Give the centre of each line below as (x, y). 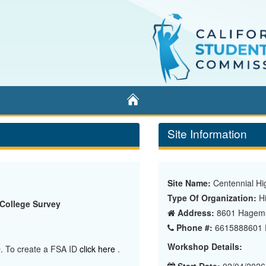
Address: (196, 212)
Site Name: (189, 183)
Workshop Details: (205, 246)
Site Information (207, 133)
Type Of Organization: (212, 197)
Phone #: (194, 227)
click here (99, 249)
